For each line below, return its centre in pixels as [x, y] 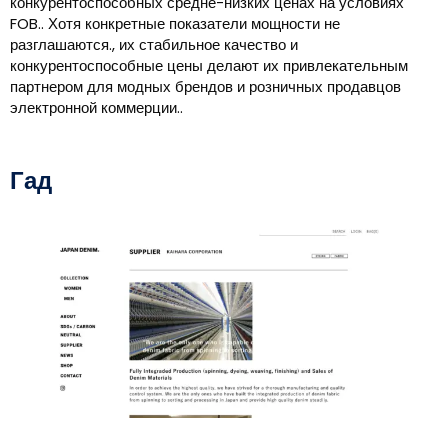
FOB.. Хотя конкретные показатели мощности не [175, 24]
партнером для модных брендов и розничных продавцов [205, 87]
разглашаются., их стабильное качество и [154, 45]
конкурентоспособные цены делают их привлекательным [209, 66]
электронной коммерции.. [96, 108]
